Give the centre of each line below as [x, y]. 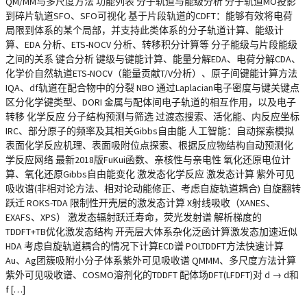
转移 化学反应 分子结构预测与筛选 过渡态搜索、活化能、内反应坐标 [152, 116]
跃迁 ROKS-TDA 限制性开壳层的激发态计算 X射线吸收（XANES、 [140, 203]
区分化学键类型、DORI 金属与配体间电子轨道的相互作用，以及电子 [151, 102]
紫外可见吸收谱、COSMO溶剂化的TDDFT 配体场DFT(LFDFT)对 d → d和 [152, 275]
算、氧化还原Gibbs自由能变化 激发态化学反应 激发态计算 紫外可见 [150, 174]
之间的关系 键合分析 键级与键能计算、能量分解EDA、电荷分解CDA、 [153, 59]
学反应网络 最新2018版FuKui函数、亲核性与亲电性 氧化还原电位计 [148, 160]
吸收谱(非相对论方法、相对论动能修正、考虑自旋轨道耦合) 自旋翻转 [153, 188]
